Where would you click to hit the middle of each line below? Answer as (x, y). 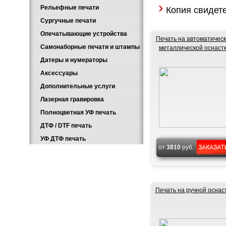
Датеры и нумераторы (74, 60)
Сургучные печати (68, 21)
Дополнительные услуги (78, 86)
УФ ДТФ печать (63, 139)
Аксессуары (59, 73)
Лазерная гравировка (72, 99)
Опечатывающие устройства (84, 34)
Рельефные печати (70, 8)
